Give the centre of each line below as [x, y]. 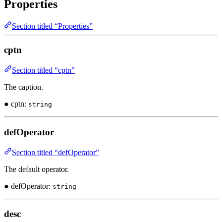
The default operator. [36, 169]
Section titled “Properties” [52, 26]
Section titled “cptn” [43, 70]
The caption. [24, 87]
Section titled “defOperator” [55, 152]
